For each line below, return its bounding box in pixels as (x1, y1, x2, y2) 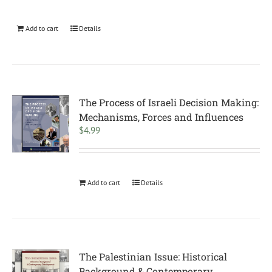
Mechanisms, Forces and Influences (79, 110, 244, 123)
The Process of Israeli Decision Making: (79, 96, 259, 109)
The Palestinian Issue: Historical (79, 250, 228, 263)
